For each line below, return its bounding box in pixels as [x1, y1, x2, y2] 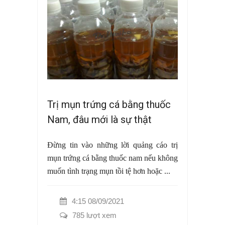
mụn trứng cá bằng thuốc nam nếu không [47, 154, 178, 163]
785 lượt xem [72, 211, 117, 220]
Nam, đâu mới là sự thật [47, 114, 152, 126]
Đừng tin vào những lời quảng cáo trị [47, 141, 178, 150]
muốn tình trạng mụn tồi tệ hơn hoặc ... [47, 167, 170, 176]
